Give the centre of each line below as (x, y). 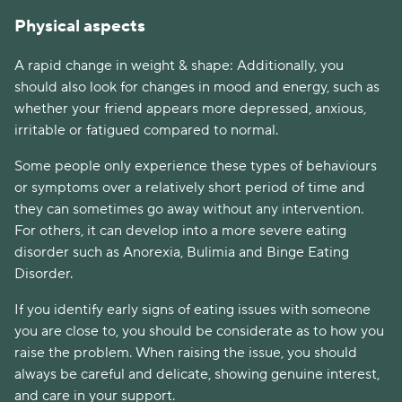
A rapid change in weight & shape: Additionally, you (179, 66)
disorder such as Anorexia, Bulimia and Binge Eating (182, 253)
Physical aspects (80, 26)
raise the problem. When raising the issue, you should (186, 353)
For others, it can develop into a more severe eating (180, 231)
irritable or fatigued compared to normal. (146, 131)
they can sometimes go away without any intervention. (189, 210)
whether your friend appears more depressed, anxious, (190, 109)
